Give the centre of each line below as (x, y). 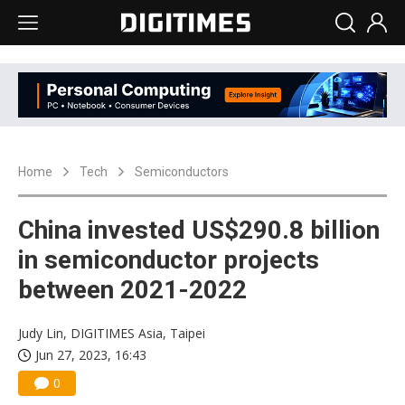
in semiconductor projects (169, 260)
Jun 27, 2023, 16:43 (91, 355)
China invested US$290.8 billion (199, 231)
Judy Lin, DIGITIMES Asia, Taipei (112, 334)
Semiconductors (182, 172)
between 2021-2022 (132, 290)
